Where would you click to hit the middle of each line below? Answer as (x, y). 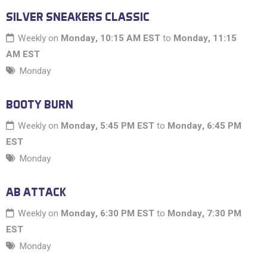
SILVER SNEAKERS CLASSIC (78, 17)
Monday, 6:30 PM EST (108, 214)
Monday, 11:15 (205, 38)
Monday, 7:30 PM (204, 214)
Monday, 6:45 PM (204, 126)
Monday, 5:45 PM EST (108, 126)
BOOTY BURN (40, 105)
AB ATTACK (36, 192)
